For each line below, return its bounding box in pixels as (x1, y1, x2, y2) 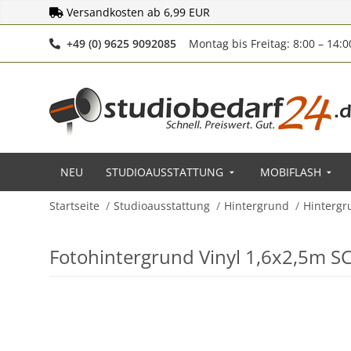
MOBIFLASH (259, 165, 321, 179)
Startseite (49, 198, 100, 213)
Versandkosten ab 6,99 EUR (67, 5, 210, 20)
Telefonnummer (175, 35, 260, 50)
